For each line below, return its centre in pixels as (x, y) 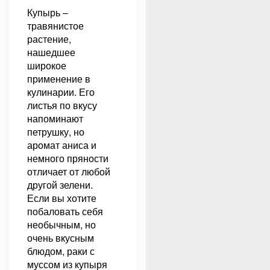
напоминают (55, 118)
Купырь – (48, 12)
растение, (49, 39)
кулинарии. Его (61, 92)
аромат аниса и (62, 145)
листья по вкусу (62, 105)
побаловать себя (65, 211)
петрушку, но (56, 131)
